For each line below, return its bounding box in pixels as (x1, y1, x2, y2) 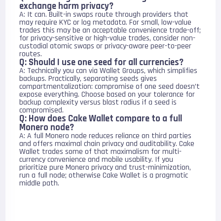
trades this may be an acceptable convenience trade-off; (19, 25, 201, 36)
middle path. (19, 178, 60, 188)
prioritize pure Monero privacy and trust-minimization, (19, 162, 191, 173)
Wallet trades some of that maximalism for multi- (19, 147, 182, 157)
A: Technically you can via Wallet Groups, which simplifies (19, 66, 198, 76)
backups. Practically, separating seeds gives (19, 74, 157, 84)
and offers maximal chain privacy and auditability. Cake (19, 139, 195, 149)
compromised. (19, 105, 64, 115)
